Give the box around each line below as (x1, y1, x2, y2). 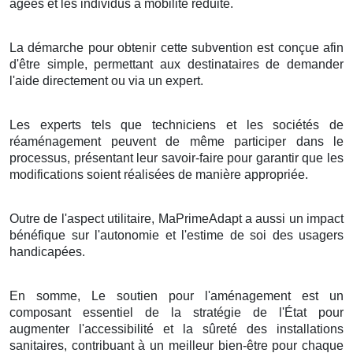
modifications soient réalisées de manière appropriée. (9, 167, 308, 181)
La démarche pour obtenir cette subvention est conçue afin (9, 40, 344, 54)
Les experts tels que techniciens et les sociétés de (9, 117, 344, 132)
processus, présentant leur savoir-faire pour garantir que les (9, 150, 344, 165)
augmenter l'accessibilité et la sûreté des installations (9, 321, 344, 336)
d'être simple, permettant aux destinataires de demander (9, 57, 344, 71)
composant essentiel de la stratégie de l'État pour (9, 305, 344, 319)
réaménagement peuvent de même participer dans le (9, 134, 344, 148)
